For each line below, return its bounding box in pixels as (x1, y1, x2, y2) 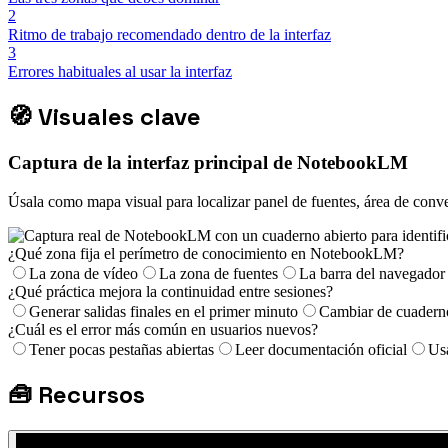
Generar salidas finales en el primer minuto (29, 302, 298, 320)
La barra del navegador (299, 264, 445, 282)
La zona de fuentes (159, 264, 278, 282)
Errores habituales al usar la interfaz (8, 63, 232, 81)
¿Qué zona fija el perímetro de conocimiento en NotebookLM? (8, 244, 404, 262)
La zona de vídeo (29, 264, 138, 282)
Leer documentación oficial (235, 340, 407, 358)
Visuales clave (38, 101, 201, 133)
